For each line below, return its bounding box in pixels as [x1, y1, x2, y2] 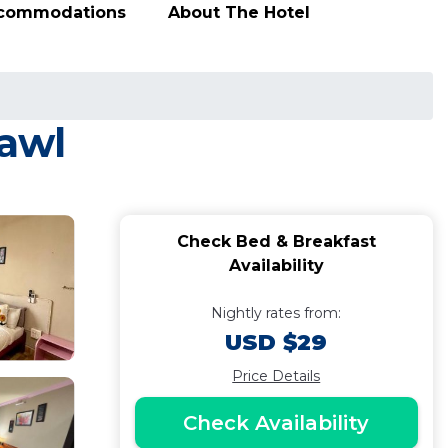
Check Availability [183, 411, 370, 435]
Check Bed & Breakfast [176, 232, 376, 251]
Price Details [232, 367, 321, 385]
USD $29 [225, 329, 328, 356]
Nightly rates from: [211, 304, 342, 322]
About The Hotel [168, 2, 310, 22]
